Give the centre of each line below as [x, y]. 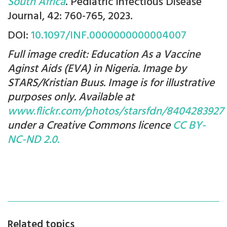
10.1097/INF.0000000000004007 [109, 36]
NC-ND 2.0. [33, 140]
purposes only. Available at [71, 98]
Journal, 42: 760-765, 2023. [70, 17]
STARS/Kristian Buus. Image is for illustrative [111, 84]
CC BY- [189, 126]
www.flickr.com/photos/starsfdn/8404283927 [116, 112]
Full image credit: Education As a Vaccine [104, 55]
